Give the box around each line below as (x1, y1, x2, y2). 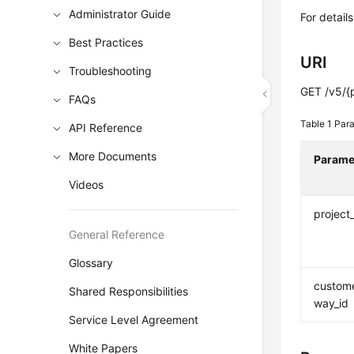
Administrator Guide (69, 7, 171, 21)
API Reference (69, 121, 143, 134)
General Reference (69, 228, 165, 241)
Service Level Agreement (69, 313, 199, 326)
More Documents (69, 149, 157, 163)
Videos (69, 178, 104, 191)
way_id (314, 296, 349, 310)
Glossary (69, 256, 114, 269)
